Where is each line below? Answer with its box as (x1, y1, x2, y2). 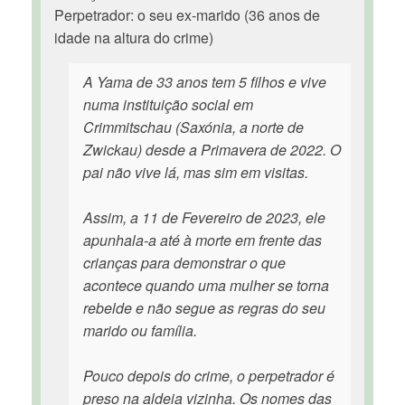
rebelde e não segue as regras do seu (83, 297, 325, 318)
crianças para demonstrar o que (83, 252, 286, 273)
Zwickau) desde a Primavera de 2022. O (83, 139, 341, 160)
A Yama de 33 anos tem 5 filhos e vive (83, 71, 326, 92)
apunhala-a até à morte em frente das (83, 230, 322, 250)
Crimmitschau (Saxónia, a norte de (83, 117, 304, 137)
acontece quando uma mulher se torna (83, 275, 329, 296)
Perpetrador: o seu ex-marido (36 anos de (54, 5, 320, 25)
